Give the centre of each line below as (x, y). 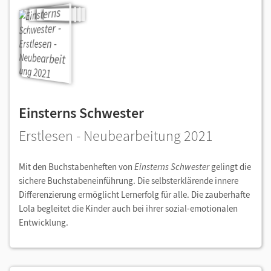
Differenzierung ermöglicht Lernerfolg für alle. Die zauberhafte (134, 195)
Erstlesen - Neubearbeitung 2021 (116, 136)
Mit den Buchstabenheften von (77, 167)
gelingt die (230, 167)
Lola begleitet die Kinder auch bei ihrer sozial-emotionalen (128, 209)
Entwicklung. (44, 223)
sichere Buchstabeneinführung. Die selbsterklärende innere (129, 181)
